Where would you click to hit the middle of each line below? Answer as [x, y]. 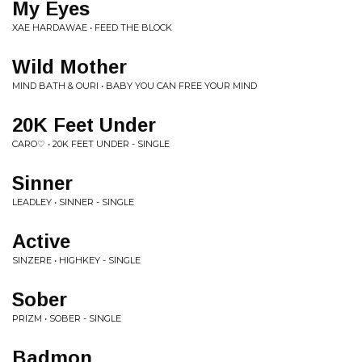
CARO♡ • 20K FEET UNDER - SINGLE [91, 144]
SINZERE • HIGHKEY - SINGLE [76, 260]
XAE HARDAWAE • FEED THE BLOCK [92, 27]
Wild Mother [69, 67]
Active [41, 241]
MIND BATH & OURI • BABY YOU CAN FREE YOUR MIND [135, 86]
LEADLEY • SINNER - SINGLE [73, 202]
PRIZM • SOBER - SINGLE [67, 318]
